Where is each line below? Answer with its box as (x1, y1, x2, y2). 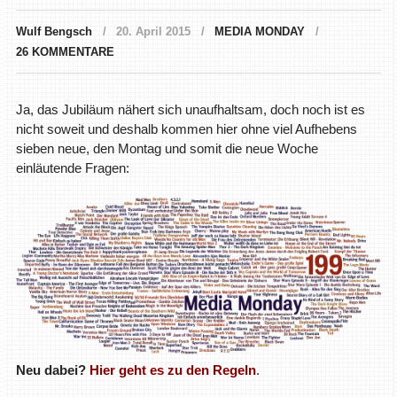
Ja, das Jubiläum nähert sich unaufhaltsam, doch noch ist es (15, 101, 365, 117)
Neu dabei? (15, 362, 86, 378)
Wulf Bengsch (15, 24, 92, 38)
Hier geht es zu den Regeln (89, 362, 256, 378)
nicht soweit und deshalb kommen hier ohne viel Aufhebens (15, 121, 357, 136)
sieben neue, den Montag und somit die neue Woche (15, 140, 318, 156)
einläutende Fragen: (15, 160, 129, 175)
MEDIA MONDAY (214, 24, 305, 38)
